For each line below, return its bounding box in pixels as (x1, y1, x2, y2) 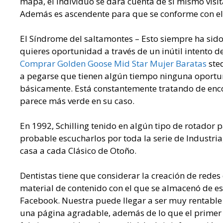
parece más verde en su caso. (20, 95, 134, 107)
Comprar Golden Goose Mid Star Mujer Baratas (20, 58, 207, 70)
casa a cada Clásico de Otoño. (20, 145, 136, 157)
